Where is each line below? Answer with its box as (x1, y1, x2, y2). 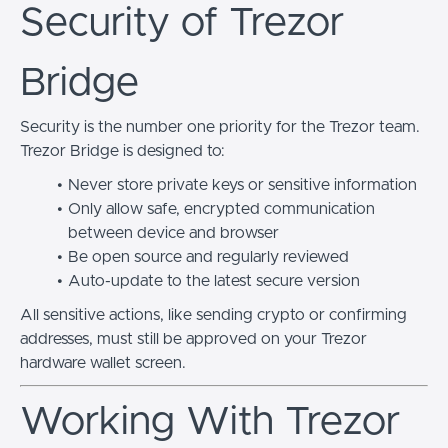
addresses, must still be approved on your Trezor (20, 330, 367, 347)
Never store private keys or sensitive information (67, 176, 417, 193)
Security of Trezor (20, 2, 344, 43)
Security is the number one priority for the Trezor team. (20, 118, 420, 135)
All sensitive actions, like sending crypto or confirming (20, 306, 407, 323)
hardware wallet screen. (20, 354, 186, 371)
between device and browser (68, 224, 279, 241)
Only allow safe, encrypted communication (67, 200, 375, 217)
